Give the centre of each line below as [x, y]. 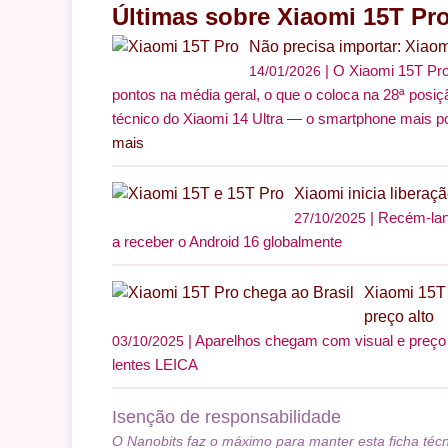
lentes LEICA [155, 364]
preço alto [399, 316]
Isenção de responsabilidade [226, 416]
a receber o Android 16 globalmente [227, 241]
